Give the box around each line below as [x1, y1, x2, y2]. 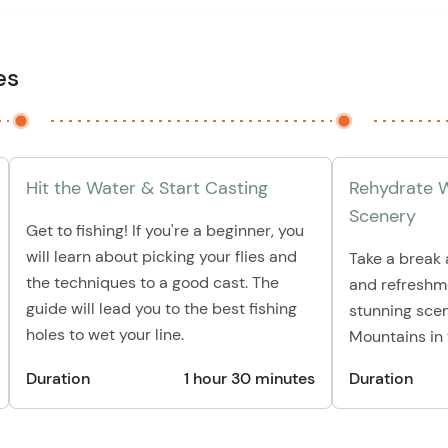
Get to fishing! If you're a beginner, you [26, 220, 304, 241]
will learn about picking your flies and [26, 246, 297, 267]
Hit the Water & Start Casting [26, 176, 268, 200]
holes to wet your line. [26, 324, 184, 345]
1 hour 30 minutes [183, 368, 315, 389]
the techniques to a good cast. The [26, 272, 279, 293]
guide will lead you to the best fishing [26, 298, 297, 319]
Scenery [349, 204, 416, 228]
